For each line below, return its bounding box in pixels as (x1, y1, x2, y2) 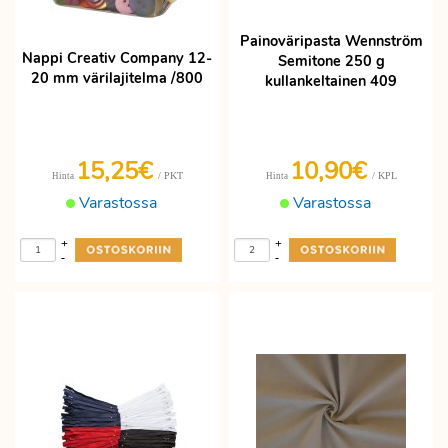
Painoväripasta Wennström (239, 31, 423, 52)
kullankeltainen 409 (265, 71, 397, 92)
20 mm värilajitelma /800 (31, 68, 203, 88)
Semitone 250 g (277, 51, 385, 72)
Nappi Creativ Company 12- (22, 48, 212, 68)
